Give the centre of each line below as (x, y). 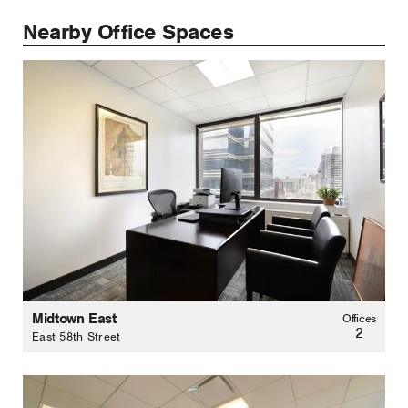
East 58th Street (76, 336)
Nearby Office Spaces (128, 31)
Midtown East (74, 318)
